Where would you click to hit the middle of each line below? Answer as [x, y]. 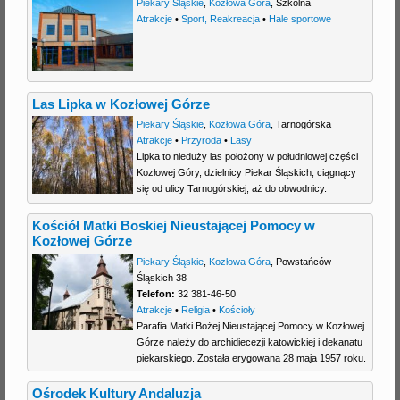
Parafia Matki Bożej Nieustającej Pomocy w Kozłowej [250, 325]
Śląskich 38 [161, 277]
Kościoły [237, 309]
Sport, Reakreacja [220, 18]
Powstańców [303, 261]
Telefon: [155, 293]
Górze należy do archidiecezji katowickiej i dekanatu [249, 342]
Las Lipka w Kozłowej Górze [121, 104]
